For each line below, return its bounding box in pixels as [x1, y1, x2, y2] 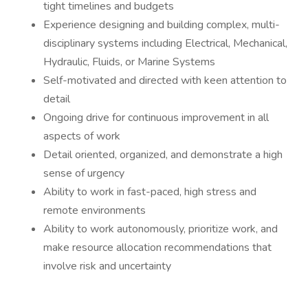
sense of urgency [43, 166, 127, 181]
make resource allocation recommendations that [43, 240, 272, 255]
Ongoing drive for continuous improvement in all [43, 110, 269, 125]
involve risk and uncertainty [43, 258, 174, 274]
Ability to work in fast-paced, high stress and [43, 184, 256, 199]
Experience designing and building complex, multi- [43, 17, 280, 32]
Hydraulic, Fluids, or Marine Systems [43, 54, 218, 69]
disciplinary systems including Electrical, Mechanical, [43, 36, 287, 51]
